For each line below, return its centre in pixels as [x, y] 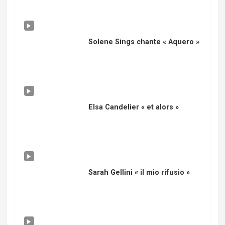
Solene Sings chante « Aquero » [144, 42]
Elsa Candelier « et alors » [133, 107]
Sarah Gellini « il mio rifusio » [139, 173]
